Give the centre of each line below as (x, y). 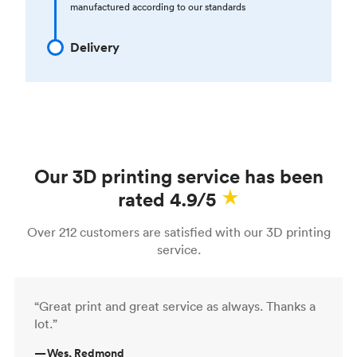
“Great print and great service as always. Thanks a (175, 306)
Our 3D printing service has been (178, 176)
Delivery (95, 47)
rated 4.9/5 (167, 199)
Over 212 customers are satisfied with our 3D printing (178, 231)
